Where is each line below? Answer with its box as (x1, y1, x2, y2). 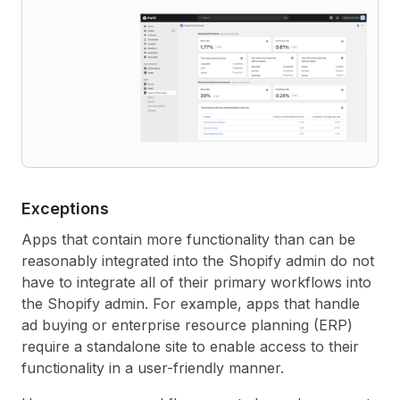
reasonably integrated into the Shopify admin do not (21, 252, 374, 270)
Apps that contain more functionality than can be (21, 230, 355, 248)
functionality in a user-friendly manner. (21, 359, 284, 377)
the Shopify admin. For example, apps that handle (21, 295, 360, 312)
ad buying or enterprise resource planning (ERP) (21, 316, 353, 334)
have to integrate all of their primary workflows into (21, 273, 371, 291)
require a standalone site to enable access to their (21, 337, 359, 355)
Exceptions (21, 199, 109, 218)
